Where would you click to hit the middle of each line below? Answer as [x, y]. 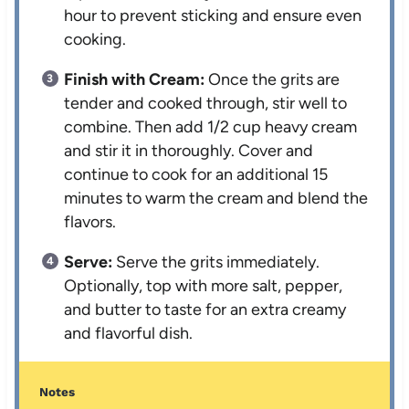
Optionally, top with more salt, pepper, [204, 286]
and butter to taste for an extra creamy [205, 310]
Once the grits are [273, 80]
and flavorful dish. [129, 334]
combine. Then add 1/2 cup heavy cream [211, 127]
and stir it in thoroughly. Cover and [189, 151]
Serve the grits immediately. [216, 262]
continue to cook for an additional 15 [196, 175]
